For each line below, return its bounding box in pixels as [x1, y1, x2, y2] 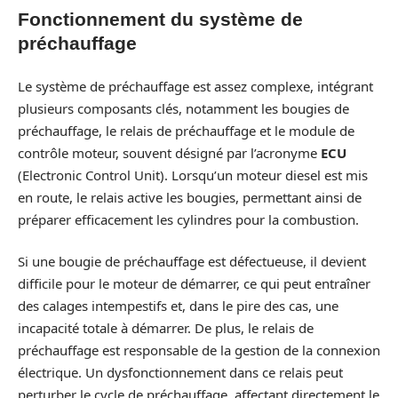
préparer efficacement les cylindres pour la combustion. [18, 210, 359, 228]
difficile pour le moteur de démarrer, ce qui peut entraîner [18, 275, 370, 293]
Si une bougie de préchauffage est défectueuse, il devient [18, 252, 366, 271]
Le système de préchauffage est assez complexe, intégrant [18, 76, 373, 95]
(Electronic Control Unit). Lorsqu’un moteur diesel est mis [18, 165, 368, 184]
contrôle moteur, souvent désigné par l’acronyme [18, 143, 321, 162]
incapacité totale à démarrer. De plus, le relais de [18, 319, 314, 338]
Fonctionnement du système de [18, 9, 303, 30]
